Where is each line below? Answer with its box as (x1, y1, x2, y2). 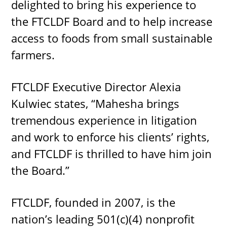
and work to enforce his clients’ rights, (11, 129, 210, 144)
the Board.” (11, 163, 70, 178)
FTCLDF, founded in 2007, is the (11, 195, 176, 210)
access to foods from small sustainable (11, 30, 213, 46)
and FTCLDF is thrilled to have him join (11, 146, 212, 161)
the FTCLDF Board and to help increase (11, 14, 213, 29)
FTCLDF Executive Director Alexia (11, 79, 181, 94)
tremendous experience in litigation (11, 112, 198, 128)
